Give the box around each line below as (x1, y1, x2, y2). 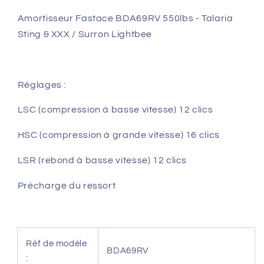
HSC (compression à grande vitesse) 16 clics (17, 130, 220, 140)
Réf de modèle (26, 239, 87, 249)
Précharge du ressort (17, 180, 118, 190)
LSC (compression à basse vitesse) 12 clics (17, 105, 213, 115)
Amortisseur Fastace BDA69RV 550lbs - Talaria (17, 14, 233, 24)
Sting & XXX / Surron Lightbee (17, 29, 153, 39)
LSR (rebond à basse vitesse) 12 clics (17, 155, 187, 165)
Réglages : (17, 80, 68, 90)
